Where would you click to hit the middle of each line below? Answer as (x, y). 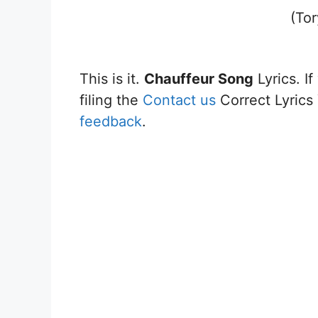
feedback (111, 121)
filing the (111, 100)
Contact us (179, 100)
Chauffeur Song (199, 78)
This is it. (112, 78)
